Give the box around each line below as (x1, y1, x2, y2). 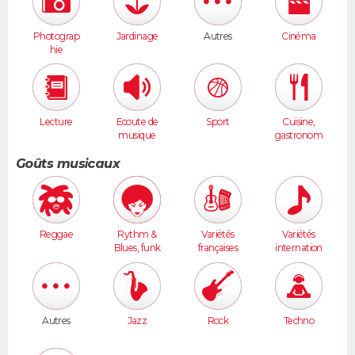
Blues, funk (113, 242, 161, 254)
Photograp (33, 29, 79, 42)
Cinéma (281, 29, 316, 42)
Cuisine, (282, 116, 315, 128)
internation (275, 242, 323, 254)
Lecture (40, 116, 73, 128)
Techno (283, 314, 315, 326)
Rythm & (117, 228, 157, 241)
